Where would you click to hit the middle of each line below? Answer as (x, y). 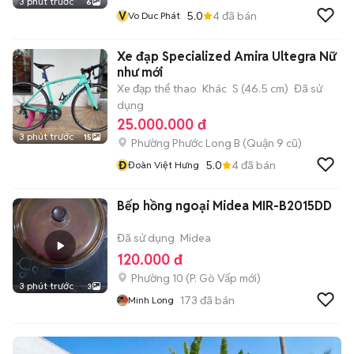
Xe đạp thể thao (157, 88)
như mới (140, 72)
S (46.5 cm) (260, 88)
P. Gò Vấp (213, 278)
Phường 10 (157, 278)
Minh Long (151, 300)
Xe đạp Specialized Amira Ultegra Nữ (226, 56)
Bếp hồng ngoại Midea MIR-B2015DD (224, 206)
